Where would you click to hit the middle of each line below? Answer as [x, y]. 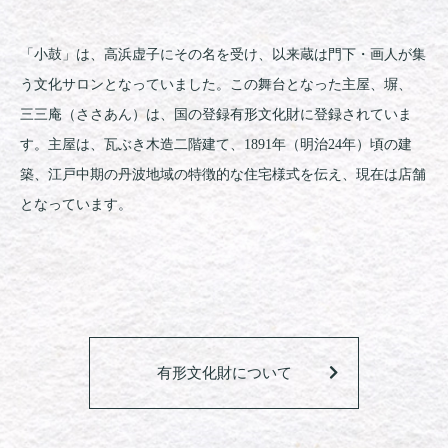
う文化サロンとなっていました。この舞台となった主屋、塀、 [216, 84]
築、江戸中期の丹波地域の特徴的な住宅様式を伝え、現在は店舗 [223, 174]
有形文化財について [224, 372]
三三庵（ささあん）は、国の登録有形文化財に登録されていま [216, 114]
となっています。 [76, 204]
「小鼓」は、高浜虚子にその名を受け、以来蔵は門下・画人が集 [223, 54]
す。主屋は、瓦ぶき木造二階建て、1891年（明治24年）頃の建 [216, 144]
